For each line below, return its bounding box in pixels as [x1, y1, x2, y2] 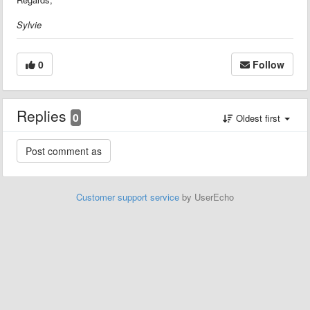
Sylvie [17, 17, 42, 31]
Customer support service [76, 190, 179, 203]
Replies [17, 104, 71, 126]
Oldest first [233, 111, 283, 125]
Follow [253, 57, 284, 71]
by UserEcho [179, 190, 234, 203]
